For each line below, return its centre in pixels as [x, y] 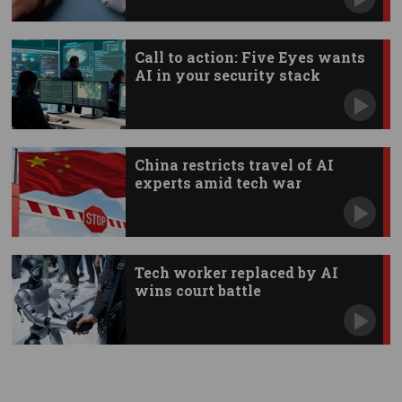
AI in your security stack [227, 74]
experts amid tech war [218, 182]
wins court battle [197, 290]
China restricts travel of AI [234, 164]
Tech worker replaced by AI [236, 272]
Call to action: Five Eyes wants [249, 57]
